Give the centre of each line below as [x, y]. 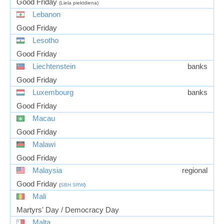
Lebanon [46, 14]
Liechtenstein [54, 66]
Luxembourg [53, 92]
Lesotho [45, 40]
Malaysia [47, 170]
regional [195, 170]
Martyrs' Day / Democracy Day [68, 210]
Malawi [44, 144]
